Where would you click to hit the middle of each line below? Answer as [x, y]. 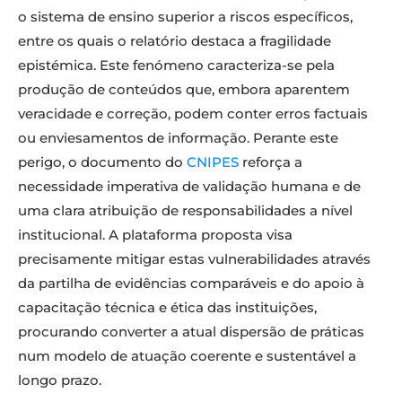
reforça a [271, 162]
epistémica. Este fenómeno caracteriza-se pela [176, 66]
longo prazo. [60, 380]
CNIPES [213, 162]
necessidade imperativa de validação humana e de [189, 187]
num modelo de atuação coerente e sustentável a [187, 356]
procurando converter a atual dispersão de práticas [191, 332]
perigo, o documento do [102, 162]
